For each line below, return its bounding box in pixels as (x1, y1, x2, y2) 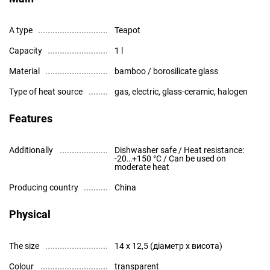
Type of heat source (9, 87, 83, 96)
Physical (9, 208, 51, 221)
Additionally (9, 145, 53, 155)
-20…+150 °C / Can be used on (115, 154, 226, 163)
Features (9, 112, 52, 125)
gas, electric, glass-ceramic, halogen (115, 87, 248, 96)
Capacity (9, 46, 42, 55)
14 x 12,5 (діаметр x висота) (115, 241, 222, 251)
